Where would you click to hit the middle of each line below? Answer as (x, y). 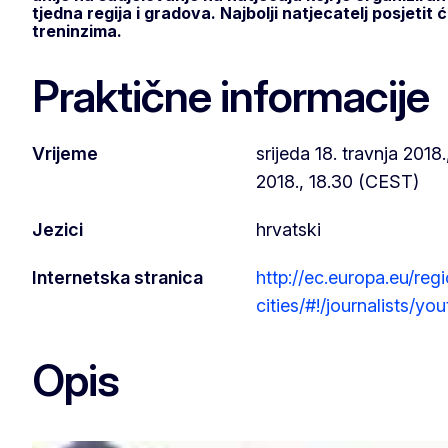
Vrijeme (65, 153)
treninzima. (77, 30)
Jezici (57, 229)
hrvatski (288, 229)
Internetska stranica (117, 277)
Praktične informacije (230, 95)
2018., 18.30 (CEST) (337, 181)
